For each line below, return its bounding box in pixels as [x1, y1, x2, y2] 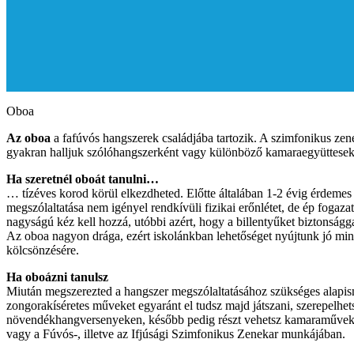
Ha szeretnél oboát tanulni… [6, 172, 159, 186]
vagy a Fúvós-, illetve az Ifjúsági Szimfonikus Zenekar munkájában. [6, 327, 345, 341]
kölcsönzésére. [6, 243, 79, 257]
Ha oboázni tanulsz [6, 270, 108, 284]
